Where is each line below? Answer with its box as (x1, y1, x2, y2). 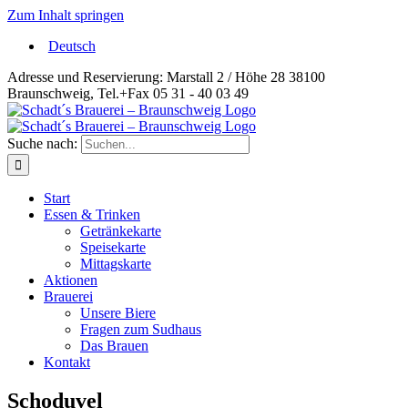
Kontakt (44, 354, 90, 370)
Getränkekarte (80, 223, 161, 239)
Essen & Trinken (44, 207, 140, 222)
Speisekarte (80, 240, 146, 255)
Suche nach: (7, 136, 77, 151)
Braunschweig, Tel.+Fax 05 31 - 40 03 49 (7, 86, 249, 101)
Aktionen (44, 272, 97, 288)
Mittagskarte (80, 256, 151, 271)
